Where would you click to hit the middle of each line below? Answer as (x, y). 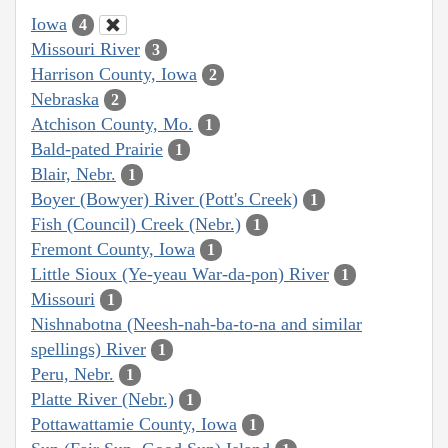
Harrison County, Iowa (114, 73)
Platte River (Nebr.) (102, 398)
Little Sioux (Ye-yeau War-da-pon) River (180, 273)
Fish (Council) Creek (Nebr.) (136, 223)
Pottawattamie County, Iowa (134, 423)
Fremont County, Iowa (113, 248)
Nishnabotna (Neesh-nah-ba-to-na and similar (196, 323)
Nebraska (65, 98)
